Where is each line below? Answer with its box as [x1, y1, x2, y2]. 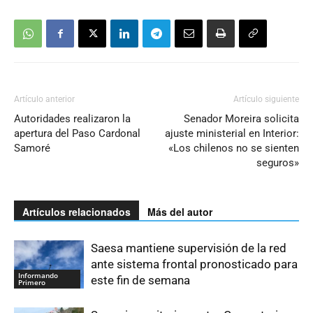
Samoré [14, 142, 50, 155]
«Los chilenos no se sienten [168, 142, 299, 155]
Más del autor [147, 205, 212, 219]
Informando [18, 270, 58, 281]
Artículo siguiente [233, 94, 299, 105]
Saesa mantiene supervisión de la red [91, 241, 286, 256]
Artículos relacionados [22, 205, 131, 219]
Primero [18, 277, 45, 288]
